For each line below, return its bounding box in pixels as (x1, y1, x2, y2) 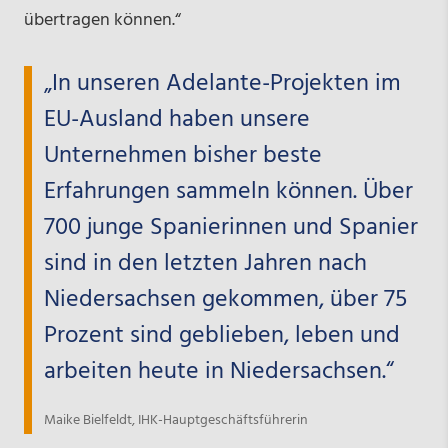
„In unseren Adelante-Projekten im (43, 64, 401, 103)
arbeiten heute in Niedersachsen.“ (43, 352, 394, 391)
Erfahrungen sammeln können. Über (43, 172, 413, 211)
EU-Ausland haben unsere (43, 100, 310, 139)
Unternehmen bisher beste (43, 136, 322, 175)
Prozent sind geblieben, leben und (43, 316, 400, 355)
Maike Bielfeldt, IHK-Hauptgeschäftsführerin (43, 408, 308, 432)
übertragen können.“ (23, 5, 181, 35)
